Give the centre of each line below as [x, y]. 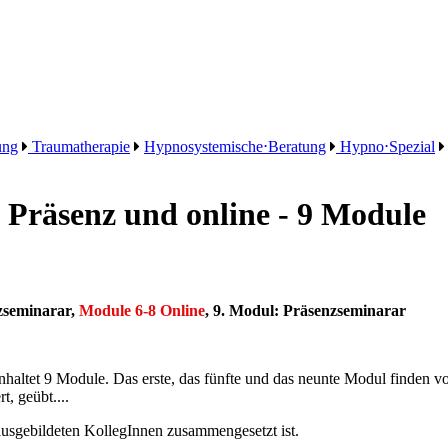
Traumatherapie [79, 146]
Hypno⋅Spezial [385, 146]
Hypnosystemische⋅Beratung [235, 146]
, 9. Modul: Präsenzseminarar [305, 310]
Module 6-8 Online [142, 310]
